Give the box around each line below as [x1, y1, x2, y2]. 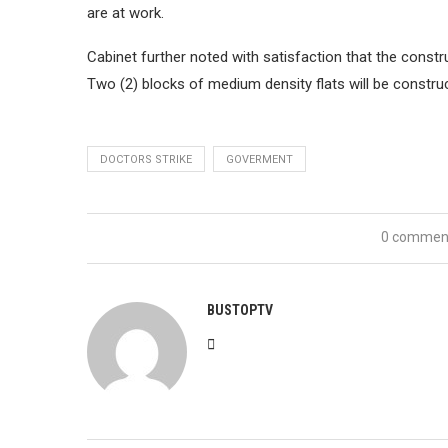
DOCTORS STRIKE [100, 152, 192, 166]
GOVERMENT [226, 152, 293, 166]
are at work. [87, 3, 164, 22]
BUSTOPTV [207, 301, 273, 318]
